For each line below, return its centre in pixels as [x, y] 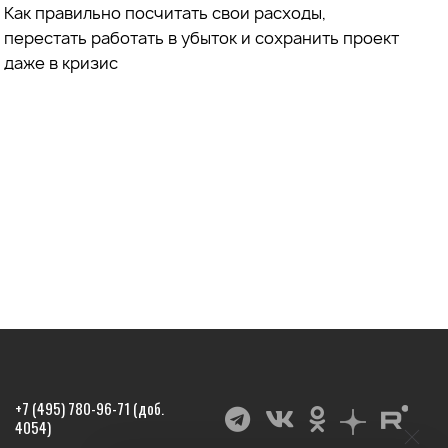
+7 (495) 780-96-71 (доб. [89, 408]
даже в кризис [61, 62]
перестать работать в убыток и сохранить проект [202, 37]
